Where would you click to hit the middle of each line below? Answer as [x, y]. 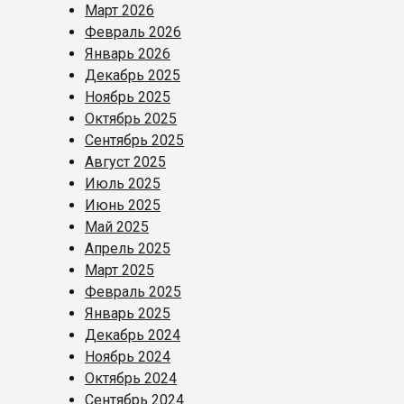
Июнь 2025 [123, 206]
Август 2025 [125, 162]
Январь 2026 [128, 54]
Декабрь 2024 [133, 335]
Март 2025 [119, 271]
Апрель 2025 [128, 249]
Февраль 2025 [133, 292]
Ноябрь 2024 [128, 357]
